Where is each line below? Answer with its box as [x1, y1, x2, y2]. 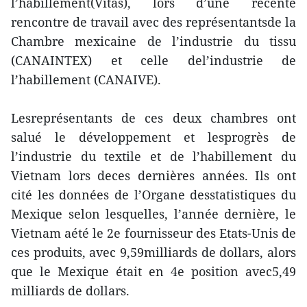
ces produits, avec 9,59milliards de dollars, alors [11, 244, 296, 260]
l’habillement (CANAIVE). [11, 71, 161, 88]
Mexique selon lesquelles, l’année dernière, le [11, 206, 296, 222]
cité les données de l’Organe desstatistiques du [11, 186, 296, 203]
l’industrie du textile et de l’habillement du [11, 148, 296, 164]
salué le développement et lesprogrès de [11, 129, 296, 145]
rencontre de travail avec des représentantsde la [11, 14, 296, 30]
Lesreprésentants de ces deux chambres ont [11, 110, 296, 126]
